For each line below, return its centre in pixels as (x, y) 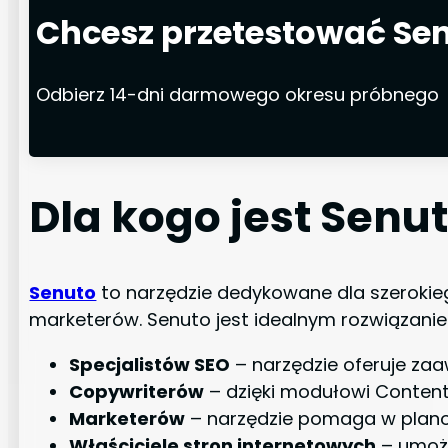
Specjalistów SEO (150, 364)
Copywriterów (137, 391)
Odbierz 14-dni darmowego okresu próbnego (238, 95)
